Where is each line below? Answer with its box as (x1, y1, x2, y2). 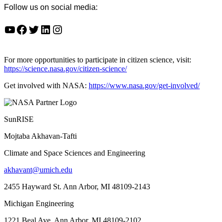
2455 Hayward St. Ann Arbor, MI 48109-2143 (4, 182, 150, 191)
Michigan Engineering (4, 199, 74, 208)
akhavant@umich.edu (4, 165, 72, 174)
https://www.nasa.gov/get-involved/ (89, 81, 200, 90)
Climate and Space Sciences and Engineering (4, 148, 145, 157)
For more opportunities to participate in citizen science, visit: (4, 55, 191, 64)
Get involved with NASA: (4, 81, 89, 90)
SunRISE (4, 114, 34, 123)
